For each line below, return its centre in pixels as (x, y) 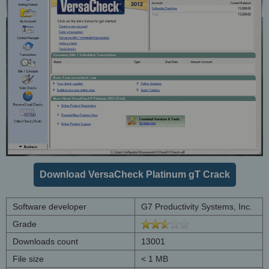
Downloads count (45, 241)
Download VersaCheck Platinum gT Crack (134, 174)
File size (28, 258)
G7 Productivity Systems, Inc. (197, 206)
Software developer (50, 206)
